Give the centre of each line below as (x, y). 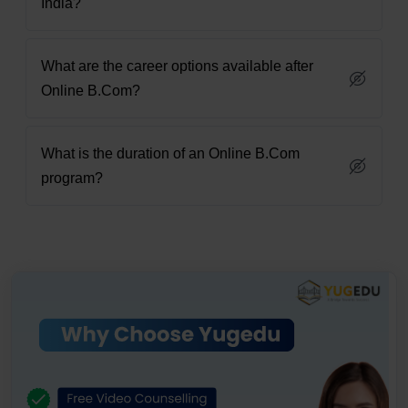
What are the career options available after (177, 66)
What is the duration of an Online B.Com (170, 154)
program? (72, 178)
